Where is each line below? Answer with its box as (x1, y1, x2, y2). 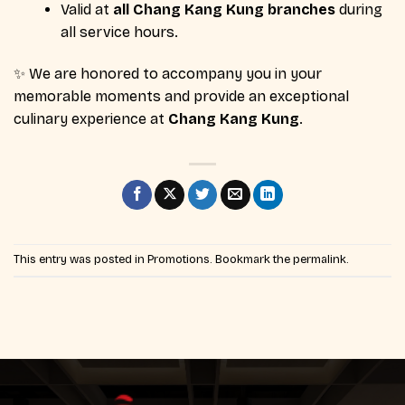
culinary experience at (14, 109, 168, 127)
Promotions (147, 251, 210, 266)
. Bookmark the (210, 251, 293, 266)
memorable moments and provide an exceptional (14, 87, 349, 105)
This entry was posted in (14, 251, 147, 266)
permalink (293, 251, 346, 266)
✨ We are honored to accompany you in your (14, 64, 322, 82)
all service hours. (60, 23, 178, 41)
